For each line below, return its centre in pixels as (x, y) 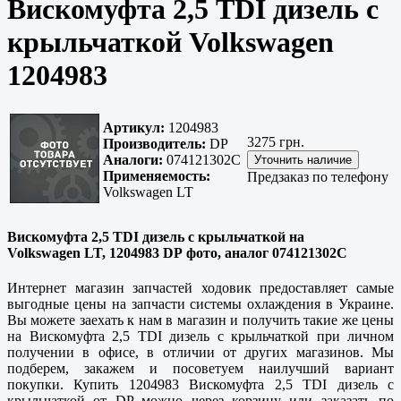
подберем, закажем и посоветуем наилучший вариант (200, 368)
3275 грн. (276, 142)
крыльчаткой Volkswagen (171, 42)
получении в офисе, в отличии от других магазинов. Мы (200, 352)
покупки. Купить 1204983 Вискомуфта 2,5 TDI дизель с (200, 384)
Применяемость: (157, 176)
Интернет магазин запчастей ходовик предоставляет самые (200, 287)
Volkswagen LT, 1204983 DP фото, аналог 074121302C (177, 252)
